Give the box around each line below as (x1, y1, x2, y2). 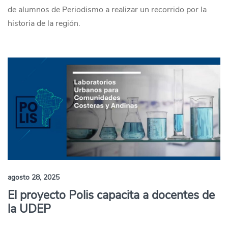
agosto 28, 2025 (8, 173, 60, 182)
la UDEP (8, 201, 51, 217)
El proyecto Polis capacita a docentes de (8, 187, 215, 203)
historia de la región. (8, 18, 80, 29)
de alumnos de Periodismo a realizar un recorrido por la (8, 4, 207, 15)
